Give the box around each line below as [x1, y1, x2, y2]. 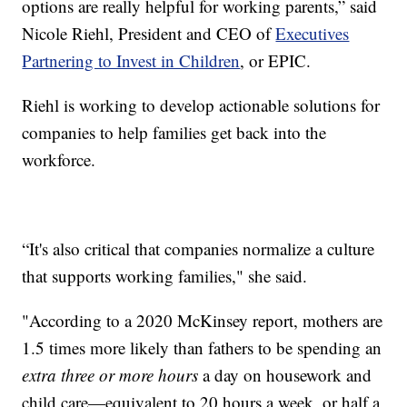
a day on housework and [198, 362, 372, 386]
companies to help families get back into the [22, 120, 327, 144]
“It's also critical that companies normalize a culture [22, 236, 375, 260]
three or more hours [61, 362, 199, 386]
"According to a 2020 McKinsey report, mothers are [22, 308, 383, 332]
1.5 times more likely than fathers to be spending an [22, 335, 382, 359]
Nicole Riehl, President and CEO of [22, 21, 276, 45]
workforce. [22, 147, 96, 171]
